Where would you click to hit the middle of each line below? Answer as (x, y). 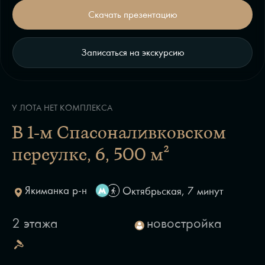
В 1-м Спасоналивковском (119, 134)
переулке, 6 (59, 156)
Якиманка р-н (56, 190)
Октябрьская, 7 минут (173, 191)
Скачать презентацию (132, 14)
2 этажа (35, 223)
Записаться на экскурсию (132, 52)
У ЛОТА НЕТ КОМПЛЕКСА (62, 108)
